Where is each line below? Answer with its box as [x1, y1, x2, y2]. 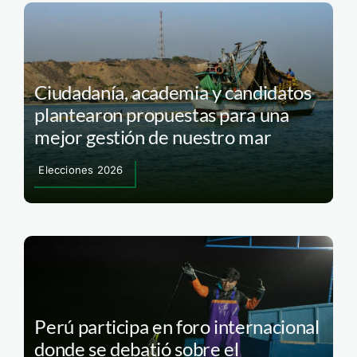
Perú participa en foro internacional [34, 314, 320, 338]
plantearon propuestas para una [34, 103, 289, 127]
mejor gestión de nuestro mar [34, 125, 272, 149]
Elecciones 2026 [38, 163, 124, 177]
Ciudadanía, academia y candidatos [34, 80, 312, 104]
